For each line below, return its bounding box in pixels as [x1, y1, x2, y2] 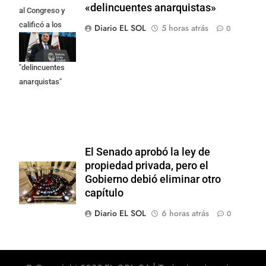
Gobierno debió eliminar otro [85, 173, 221, 186]
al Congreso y [19, 5, 65, 15]
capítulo [85, 187, 123, 199]
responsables [19, 34, 65, 43]
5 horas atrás [161, 21, 208, 34]
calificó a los [19, 20, 62, 29]
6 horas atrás [161, 207, 209, 220]
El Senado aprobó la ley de [85, 146, 210, 159]
